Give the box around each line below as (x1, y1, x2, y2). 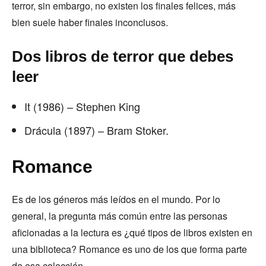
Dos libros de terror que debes (12, 47, 233, 65)
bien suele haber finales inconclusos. (12, 15, 170, 29)
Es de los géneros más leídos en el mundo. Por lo (12, 192, 220, 206)
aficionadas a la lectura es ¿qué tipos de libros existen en (12, 226, 252, 239)
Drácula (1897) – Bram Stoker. (24, 122, 172, 138)
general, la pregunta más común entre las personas (12, 209, 227, 223)
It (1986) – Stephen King (24, 99, 143, 114)
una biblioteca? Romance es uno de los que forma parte (12, 242, 247, 256)
